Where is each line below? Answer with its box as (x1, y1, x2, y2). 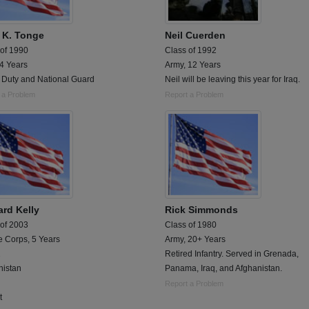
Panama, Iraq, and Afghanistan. (165, 263, 282, 274)
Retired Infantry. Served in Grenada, (165, 249, 299, 259)
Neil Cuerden (165, 29, 226, 41)
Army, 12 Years (165, 59, 221, 70)
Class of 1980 (165, 220, 217, 230)
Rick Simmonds (165, 204, 238, 216)
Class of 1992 (165, 45, 217, 55)
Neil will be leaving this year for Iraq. (165, 74, 300, 84)
